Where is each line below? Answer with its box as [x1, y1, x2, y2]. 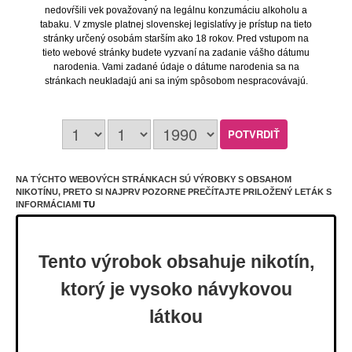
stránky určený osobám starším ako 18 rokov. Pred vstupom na [43, 32, 309, 44]
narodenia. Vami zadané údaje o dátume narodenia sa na [53, 60, 299, 72]
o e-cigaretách [193, 316, 293, 332]
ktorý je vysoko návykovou [60, 278, 292, 299]
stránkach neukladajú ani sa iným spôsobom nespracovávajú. [44, 75, 308, 86]
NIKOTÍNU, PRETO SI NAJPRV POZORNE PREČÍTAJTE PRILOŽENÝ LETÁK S [16, 186, 332, 196]
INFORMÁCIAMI [16, 199, 83, 209]
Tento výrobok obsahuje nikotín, [38, 251, 314, 272]
